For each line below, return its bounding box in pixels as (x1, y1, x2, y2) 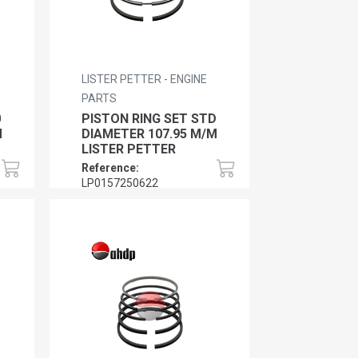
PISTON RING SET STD (82, 110, 217, 126)
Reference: (82, 161, 140, 174)
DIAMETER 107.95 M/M (82, 125, 218, 141)
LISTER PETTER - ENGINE (82, 72, 208, 86)
